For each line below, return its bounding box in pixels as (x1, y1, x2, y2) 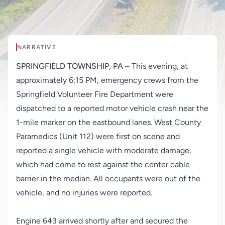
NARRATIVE (17, 44, 56, 51)
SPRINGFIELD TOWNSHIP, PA (16, 61, 123, 71)
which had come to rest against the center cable (16, 160, 190, 169)
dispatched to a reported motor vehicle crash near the (16, 103, 208, 113)
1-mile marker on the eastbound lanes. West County (16, 118, 201, 127)
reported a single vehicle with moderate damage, (16, 146, 191, 155)
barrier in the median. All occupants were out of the (16, 174, 200, 183)
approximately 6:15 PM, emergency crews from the (16, 75, 198, 85)
